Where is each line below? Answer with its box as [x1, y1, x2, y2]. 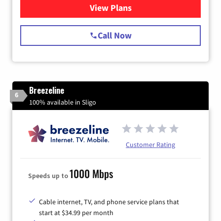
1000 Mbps [70, 165, 113, 181]
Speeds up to [28, 171, 70, 180]
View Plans [89, 1, 132, 13]
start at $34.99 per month [39, 208, 113, 217]
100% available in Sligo [29, 97, 96, 107]
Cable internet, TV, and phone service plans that [39, 197, 179, 206]
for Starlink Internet [110, 1, 188, 13]
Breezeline [29, 84, 64, 96]
